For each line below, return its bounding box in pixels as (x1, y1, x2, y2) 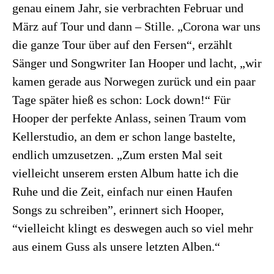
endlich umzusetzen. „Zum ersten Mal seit (12, 147, 223, 161)
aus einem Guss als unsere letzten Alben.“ (12, 239, 220, 253)
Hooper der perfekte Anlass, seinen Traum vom (12, 111, 246, 125)
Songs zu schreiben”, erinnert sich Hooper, (12, 202, 224, 217)
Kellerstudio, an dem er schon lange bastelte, (12, 129, 235, 143)
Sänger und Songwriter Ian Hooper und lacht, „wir (12, 56, 262, 70)
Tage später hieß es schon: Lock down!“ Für (12, 92, 231, 106)
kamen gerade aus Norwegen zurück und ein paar (12, 74, 256, 88)
